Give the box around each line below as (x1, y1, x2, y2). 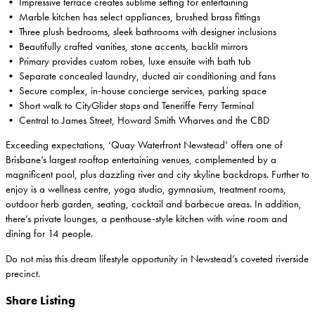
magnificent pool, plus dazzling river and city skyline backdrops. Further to (6, 168, 309, 181)
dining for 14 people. (6, 227, 93, 240)
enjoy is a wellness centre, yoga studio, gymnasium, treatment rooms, (6, 183, 286, 196)
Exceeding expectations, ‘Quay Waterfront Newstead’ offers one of (6, 139, 283, 152)
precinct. (6, 266, 40, 280)
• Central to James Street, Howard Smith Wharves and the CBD (6, 113, 269, 127)
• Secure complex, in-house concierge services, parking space (6, 84, 266, 97)
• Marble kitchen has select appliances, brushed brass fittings (6, 10, 260, 23)
